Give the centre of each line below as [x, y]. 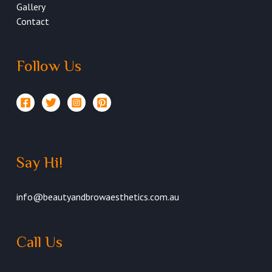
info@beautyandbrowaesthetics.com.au [97, 197]
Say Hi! [39, 162]
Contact [32, 21]
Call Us [39, 242]
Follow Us [49, 66]
